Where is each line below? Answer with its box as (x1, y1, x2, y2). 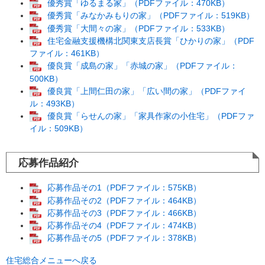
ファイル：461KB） (30, 49, 104, 59)
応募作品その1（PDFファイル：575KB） (47, 183, 201, 193)
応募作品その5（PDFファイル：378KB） (47, 233, 201, 243)
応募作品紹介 (18, 157, 79, 169)
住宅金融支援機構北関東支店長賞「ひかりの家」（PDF (47, 36, 254, 46)
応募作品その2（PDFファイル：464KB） (47, 195, 201, 205)
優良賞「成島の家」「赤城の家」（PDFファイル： (47, 61, 238, 71)
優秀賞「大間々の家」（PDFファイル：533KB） (47, 23, 230, 33)
